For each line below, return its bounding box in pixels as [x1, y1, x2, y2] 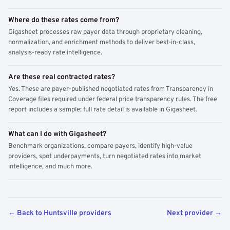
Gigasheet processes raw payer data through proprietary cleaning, [8, 28, 202, 36]
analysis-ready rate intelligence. [8, 49, 102, 57]
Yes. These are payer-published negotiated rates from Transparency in [8, 85, 213, 93]
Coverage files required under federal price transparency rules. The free [8, 95, 217, 104]
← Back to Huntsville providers [8, 209, 111, 218]
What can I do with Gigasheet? [8, 130, 106, 139]
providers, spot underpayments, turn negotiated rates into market [8, 152, 201, 161]
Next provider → [167, 209, 222, 218]
